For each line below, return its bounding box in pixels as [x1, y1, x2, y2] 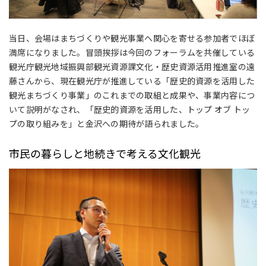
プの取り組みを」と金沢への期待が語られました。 [9, 118, 204, 130]
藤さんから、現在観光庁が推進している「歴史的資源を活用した [9, 75, 255, 87]
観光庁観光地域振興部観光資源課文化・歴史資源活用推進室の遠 [9, 61, 255, 73]
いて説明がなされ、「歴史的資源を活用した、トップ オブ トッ [9, 103, 251, 116]
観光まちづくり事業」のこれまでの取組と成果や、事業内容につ [9, 89, 255, 102]
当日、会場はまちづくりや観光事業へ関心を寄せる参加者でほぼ [9, 32, 255, 45]
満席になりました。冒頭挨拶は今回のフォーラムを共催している [9, 46, 255, 59]
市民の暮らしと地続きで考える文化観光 [9, 145, 201, 161]
